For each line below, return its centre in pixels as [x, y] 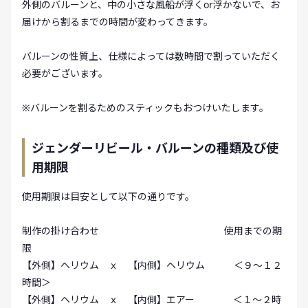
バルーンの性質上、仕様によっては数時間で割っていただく [151, 56]
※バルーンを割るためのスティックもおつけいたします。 [145, 107]
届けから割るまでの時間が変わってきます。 [118, 21]
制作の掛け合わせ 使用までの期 [152, 230]
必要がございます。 [65, 73]
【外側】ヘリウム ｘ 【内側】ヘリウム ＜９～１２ [152, 265]
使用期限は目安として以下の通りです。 [108, 196]
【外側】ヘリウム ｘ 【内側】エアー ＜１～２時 [152, 299]
